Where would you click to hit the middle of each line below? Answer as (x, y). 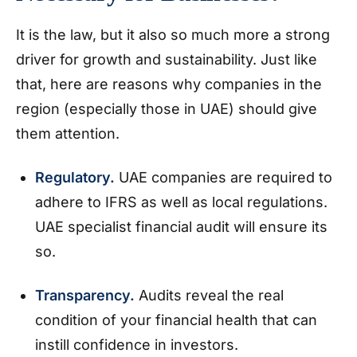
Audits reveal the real (211, 295)
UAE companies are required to (226, 177)
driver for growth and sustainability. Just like (167, 59)
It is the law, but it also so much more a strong (173, 35)
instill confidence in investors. (139, 345)
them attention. (72, 133)
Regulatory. (77, 177)
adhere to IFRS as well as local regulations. (181, 202)
